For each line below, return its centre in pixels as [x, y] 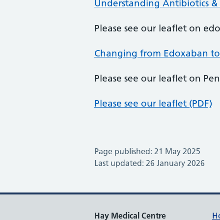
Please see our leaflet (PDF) [153, 103]
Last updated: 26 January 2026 [150, 163]
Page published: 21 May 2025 [147, 151]
